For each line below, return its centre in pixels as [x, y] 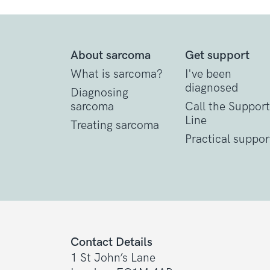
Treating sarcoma [115, 125]
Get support [217, 55]
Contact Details [111, 242]
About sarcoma [111, 55]
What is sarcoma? [117, 74]
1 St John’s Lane [113, 258]
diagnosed [212, 88]
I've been [208, 74]
